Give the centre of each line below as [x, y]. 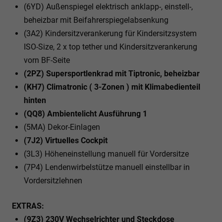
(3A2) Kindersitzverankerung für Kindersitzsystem [110, 33]
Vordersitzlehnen [53, 180]
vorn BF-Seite [47, 60]
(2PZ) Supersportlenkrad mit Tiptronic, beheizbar [112, 73]
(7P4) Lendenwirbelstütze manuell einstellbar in [107, 167]
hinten [35, 100]
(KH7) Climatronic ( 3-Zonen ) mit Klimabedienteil [112, 87]
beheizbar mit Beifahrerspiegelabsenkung [96, 20]
